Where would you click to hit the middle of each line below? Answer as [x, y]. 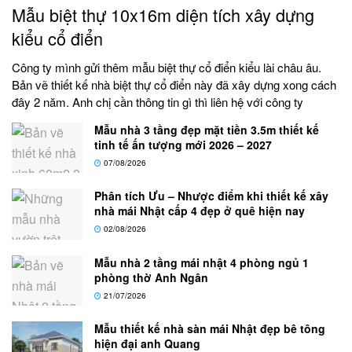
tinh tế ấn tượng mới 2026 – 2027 [183, 145]
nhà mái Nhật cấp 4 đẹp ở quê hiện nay [200, 211]
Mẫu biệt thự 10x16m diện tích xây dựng [163, 15]
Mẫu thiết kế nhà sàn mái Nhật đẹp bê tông [210, 329]
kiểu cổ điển [57, 38]
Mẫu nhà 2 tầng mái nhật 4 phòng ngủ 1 [202, 262]
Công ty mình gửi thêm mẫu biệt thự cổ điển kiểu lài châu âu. [167, 68]
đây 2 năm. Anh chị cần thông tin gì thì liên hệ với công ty [158, 102]
